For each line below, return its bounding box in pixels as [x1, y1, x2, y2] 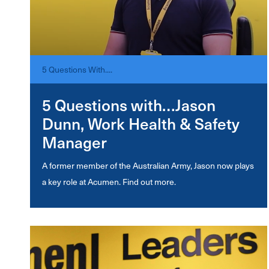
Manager [42, 130, 107, 154]
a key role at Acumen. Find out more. [42, 175, 176, 188]
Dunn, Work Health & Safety [42, 112, 240, 135]
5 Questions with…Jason [42, 93, 216, 116]
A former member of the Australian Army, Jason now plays [42, 159, 254, 172]
